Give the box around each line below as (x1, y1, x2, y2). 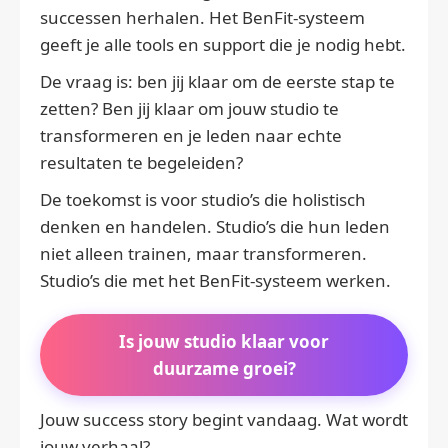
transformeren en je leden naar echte (40, 124, 342, 148)
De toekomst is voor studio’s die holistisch (40, 188, 366, 212)
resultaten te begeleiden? (40, 151, 243, 175)
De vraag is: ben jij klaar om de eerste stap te (40, 70, 395, 94)
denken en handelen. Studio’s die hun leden (40, 215, 390, 239)
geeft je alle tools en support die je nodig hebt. (40, 33, 406, 57)
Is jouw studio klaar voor (119, 330, 329, 354)
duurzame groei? (152, 357, 296, 381)
